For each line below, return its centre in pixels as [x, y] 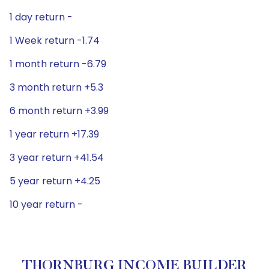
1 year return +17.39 [54, 134]
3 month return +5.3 [56, 87]
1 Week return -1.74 [55, 41]
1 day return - [41, 17]
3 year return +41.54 [57, 158]
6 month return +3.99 [59, 111]
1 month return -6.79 [58, 64]
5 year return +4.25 [55, 181]
